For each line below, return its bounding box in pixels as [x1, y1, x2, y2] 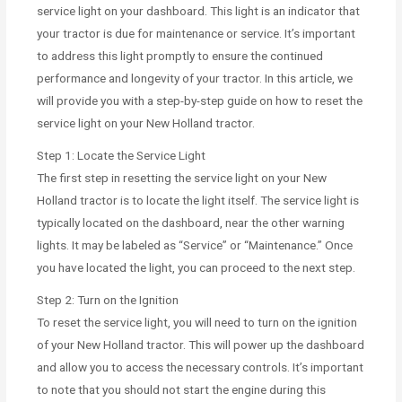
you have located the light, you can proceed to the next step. [37, 259, 356, 275]
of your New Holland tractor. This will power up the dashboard [37, 336, 365, 352]
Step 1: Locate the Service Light [37, 147, 206, 162]
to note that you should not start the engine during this [37, 381, 327, 397]
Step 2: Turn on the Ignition [37, 292, 179, 307]
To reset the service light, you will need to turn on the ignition [37, 314, 358, 329]
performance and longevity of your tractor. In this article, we [37, 70, 354, 85]
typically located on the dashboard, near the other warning [37, 214, 345, 230]
